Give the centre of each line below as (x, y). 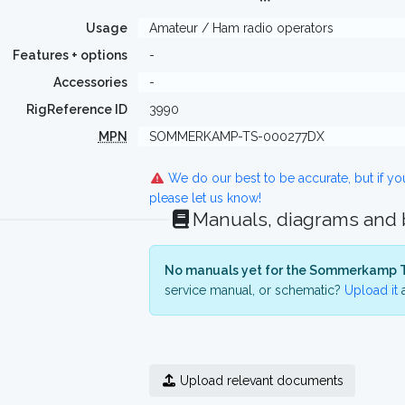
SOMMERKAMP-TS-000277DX (236, 137)
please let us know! (205, 198)
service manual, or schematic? (254, 290)
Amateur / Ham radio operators (241, 28)
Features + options (70, 55)
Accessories (90, 82)
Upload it (371, 290)
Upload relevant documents (260, 381)
